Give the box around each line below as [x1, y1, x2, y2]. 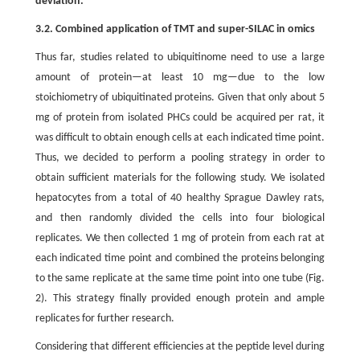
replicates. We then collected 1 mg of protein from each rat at [35, 232, 325, 244]
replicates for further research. [35, 313, 174, 325]
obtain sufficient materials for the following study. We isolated [35, 172, 325, 184]
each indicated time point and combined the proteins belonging [35, 252, 325, 264]
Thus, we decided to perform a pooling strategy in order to [35, 152, 325, 164]
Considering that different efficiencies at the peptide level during [35, 341, 325, 353]
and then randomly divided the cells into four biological [35, 212, 325, 224]
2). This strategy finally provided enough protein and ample [35, 292, 325, 305]
